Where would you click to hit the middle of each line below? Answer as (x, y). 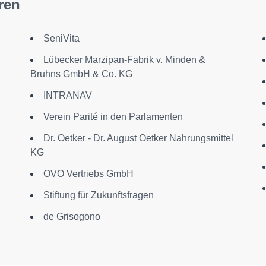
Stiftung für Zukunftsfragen (98, 195)
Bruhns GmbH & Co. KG (81, 74)
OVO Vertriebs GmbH (88, 174)
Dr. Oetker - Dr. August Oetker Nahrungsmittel (138, 138)
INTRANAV (67, 95)
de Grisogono (72, 216)
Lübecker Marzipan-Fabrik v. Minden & (124, 60)
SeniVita (61, 38)
